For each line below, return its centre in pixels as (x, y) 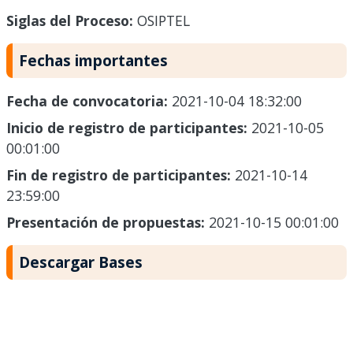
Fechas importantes (93, 61)
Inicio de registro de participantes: (129, 128)
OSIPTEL (162, 21)
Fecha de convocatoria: (89, 101)
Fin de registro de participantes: (121, 175)
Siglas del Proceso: (70, 21)
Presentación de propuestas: (108, 223)
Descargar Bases (81, 262)
